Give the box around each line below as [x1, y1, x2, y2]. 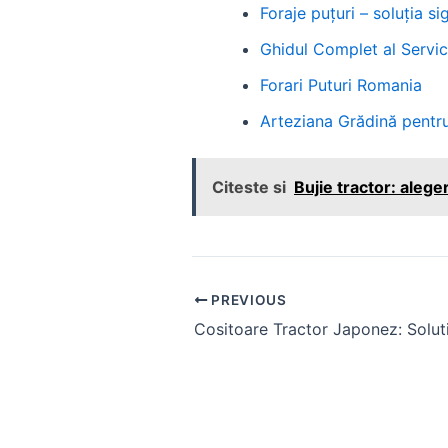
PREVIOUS [207, 291, 287, 308]
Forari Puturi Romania [260, 75, 422, 96]
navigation [191, 317, 270, 338]
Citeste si [212, 177, 286, 198]
